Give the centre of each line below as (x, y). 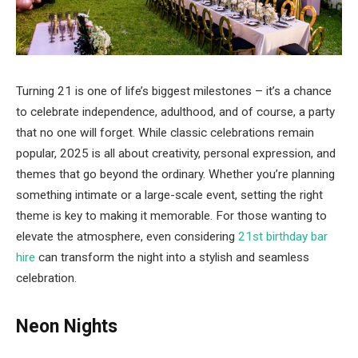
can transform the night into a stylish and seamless (172, 257)
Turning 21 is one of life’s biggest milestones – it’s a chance (174, 91)
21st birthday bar (283, 237)
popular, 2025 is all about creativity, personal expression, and (176, 153)
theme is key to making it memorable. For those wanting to (171, 216)
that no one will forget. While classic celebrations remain (165, 133)
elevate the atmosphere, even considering (127, 237)
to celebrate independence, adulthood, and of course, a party (175, 112)
